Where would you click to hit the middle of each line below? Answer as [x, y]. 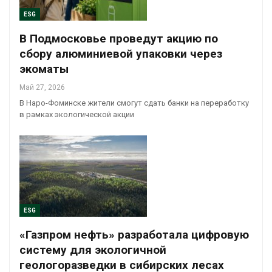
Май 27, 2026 [42, 87]
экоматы [44, 69]
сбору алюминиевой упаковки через [121, 53]
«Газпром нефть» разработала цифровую [134, 235]
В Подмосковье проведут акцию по [119, 38]
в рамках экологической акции [77, 114]
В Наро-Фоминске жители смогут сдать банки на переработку [134, 103]
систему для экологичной [93, 250]
